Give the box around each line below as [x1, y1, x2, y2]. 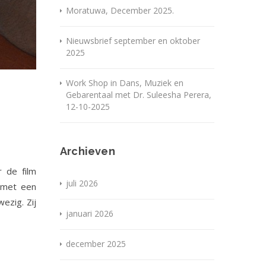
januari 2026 [66, 208, 113, 220]
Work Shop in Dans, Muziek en [66, 77, 183, 89]
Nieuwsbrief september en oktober [66, 35, 200, 47]
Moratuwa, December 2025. [66, 5, 174, 17]
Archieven [60, 145, 115, 158]
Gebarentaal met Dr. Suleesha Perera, [66, 89, 211, 101]
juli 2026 [66, 178, 98, 189]
